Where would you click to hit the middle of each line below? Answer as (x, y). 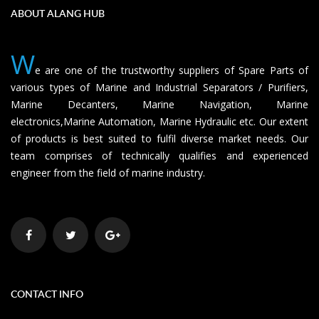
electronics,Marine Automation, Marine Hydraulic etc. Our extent (159, 122)
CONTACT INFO (47, 294)
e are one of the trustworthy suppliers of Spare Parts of (172, 70)
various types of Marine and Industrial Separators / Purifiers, (159, 88)
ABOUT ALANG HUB (58, 14)
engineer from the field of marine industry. (108, 173)
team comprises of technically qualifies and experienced (159, 156)
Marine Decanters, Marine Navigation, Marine (159, 105)
